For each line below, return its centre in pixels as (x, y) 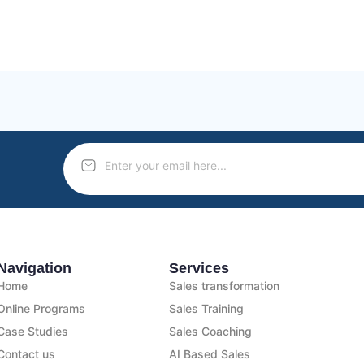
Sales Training (207, 309)
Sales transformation (225, 286)
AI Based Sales (210, 354)
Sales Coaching (211, 331)
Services (199, 269)
